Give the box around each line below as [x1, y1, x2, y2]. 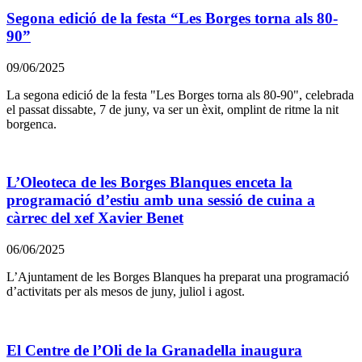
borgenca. [6, 116, 57, 131]
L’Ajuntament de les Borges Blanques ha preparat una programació [6, 270, 349, 284]
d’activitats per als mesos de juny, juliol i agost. [6, 284, 245, 299]
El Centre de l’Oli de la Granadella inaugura [6, 341, 302, 359]
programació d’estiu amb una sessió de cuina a [6, 192, 315, 209]
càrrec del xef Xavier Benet [6, 209, 183, 227]
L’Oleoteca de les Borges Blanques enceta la [6, 174, 293, 192]
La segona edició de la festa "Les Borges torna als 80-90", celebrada [6, 87, 354, 102]
